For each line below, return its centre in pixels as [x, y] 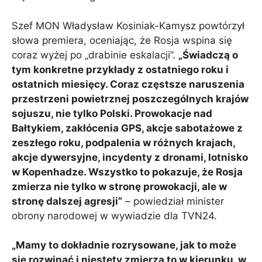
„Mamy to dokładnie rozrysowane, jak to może [124, 245]
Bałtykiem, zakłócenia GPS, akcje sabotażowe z [127, 128]
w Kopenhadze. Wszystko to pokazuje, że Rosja [127, 172]
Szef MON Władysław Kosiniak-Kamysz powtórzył [128, 25]
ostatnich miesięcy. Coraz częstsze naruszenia [128, 84]
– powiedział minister [173, 201]
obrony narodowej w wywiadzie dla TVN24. [114, 216]
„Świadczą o [208, 55]
